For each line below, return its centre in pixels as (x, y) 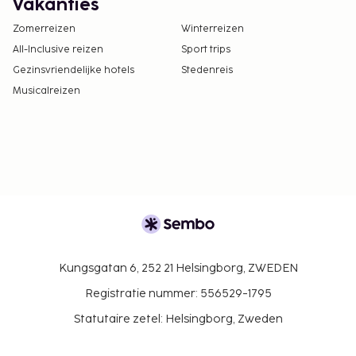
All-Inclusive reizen (58, 49)
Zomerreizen (44, 29)
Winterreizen (213, 29)
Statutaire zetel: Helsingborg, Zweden (178, 319)
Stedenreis (207, 70)
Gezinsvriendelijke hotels (74, 70)
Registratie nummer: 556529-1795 (178, 294)
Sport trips (206, 49)
